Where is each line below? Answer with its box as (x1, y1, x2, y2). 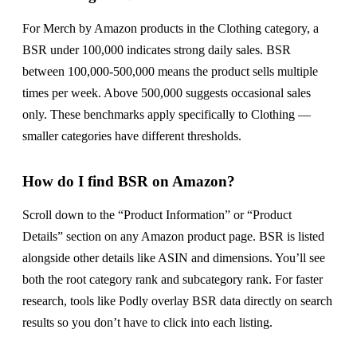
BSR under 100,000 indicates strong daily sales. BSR (22, 42, 291, 57)
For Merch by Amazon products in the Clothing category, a (22, 21, 319, 35)
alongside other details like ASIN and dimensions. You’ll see (22, 250, 325, 265)
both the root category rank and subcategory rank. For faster (22, 272, 323, 286)
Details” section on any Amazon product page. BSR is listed (22, 229, 324, 243)
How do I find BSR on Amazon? (22, 172, 235, 190)
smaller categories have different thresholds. (22, 128, 241, 143)
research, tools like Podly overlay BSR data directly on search (22, 293, 332, 308)
